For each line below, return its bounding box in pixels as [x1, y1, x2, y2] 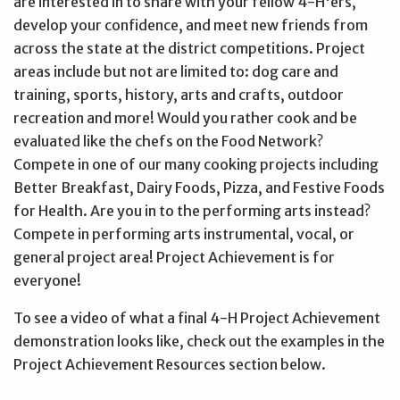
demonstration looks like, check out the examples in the [13, 331, 385, 350]
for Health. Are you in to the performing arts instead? [13, 201, 371, 220]
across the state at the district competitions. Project [13, 38, 365, 57]
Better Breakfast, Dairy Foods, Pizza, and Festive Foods [13, 178, 385, 196]
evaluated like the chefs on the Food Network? [13, 131, 323, 150]
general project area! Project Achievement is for [13, 247, 335, 266]
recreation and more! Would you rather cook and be [13, 108, 357, 127]
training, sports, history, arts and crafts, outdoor [13, 85, 344, 104]
